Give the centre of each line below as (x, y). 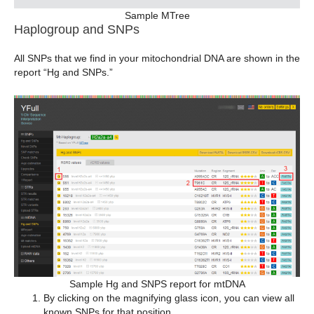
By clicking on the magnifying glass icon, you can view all (169, 298)
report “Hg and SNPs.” (63, 73)
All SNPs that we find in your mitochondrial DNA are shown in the (157, 59)
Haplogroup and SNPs (77, 30)
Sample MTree (157, 16)
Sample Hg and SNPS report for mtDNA (157, 284)
